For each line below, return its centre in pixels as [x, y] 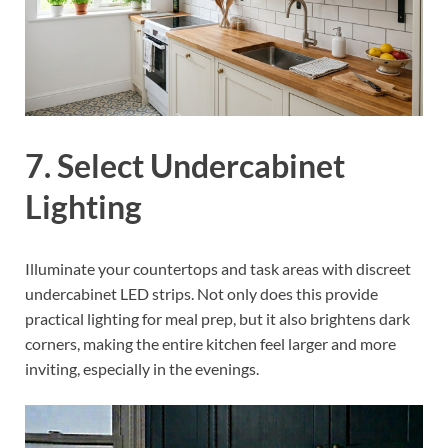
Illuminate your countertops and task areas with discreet [218, 268]
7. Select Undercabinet [185, 165]
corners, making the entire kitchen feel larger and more [210, 343]
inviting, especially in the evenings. [142, 368]
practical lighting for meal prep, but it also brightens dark [217, 318]
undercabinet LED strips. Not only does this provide [201, 293]
